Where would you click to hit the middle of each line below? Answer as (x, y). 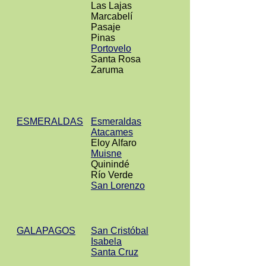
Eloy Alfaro (114, 143)
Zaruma (107, 70)
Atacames (112, 132)
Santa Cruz (115, 252)
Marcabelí (112, 16)
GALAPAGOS (46, 231)
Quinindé (110, 164)
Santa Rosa (116, 59)
